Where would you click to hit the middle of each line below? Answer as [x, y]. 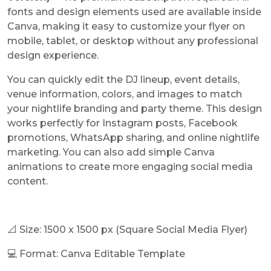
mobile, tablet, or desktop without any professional [133, 41]
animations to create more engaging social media [130, 167]
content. [28, 181]
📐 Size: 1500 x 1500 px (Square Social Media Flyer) [127, 230]
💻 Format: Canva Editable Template [96, 254]
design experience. [53, 56]
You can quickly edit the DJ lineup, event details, [123, 80]
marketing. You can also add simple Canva [111, 152]
